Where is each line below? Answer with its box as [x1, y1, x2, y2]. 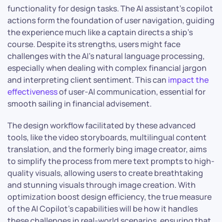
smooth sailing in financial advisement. [7, 98, 152, 110]
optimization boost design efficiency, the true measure [7, 191, 212, 203]
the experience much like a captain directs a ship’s [7, 27, 193, 38]
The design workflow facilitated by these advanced [7, 120, 196, 131]
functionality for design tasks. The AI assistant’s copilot [7, 3, 213, 14]
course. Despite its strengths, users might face [7, 39, 180, 50]
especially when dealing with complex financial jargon [7, 62, 207, 74]
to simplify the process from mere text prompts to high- [7, 156, 215, 167]
